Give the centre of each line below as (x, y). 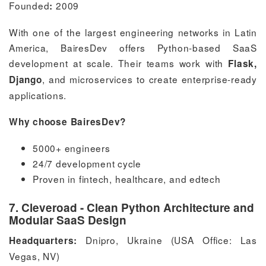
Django (26, 79)
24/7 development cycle (87, 163)
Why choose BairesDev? (68, 121)
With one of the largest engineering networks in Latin (133, 32)
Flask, (243, 63)
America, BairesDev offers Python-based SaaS (133, 47)
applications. (38, 95)
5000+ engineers (72, 148)
